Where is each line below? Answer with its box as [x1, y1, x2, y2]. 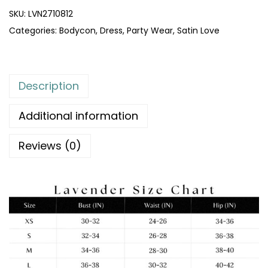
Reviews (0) [19, 138, 81, 153]
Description [19, 78, 79, 93]
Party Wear [127, 24, 173, 36]
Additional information [19, 108, 138, 123]
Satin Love [177, 24, 220, 36]
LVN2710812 [28, 7, 73, 20]
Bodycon [59, 24, 96, 36]
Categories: [9, 24, 59, 36]
